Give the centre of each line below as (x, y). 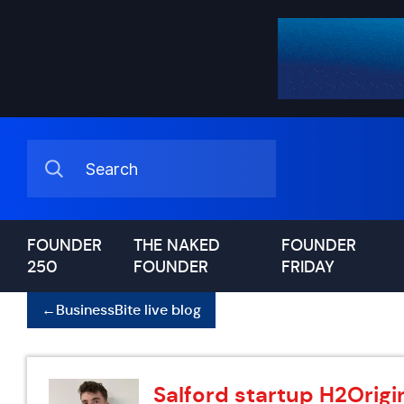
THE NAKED (177, 245)
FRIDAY (308, 267)
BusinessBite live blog (129, 310)
